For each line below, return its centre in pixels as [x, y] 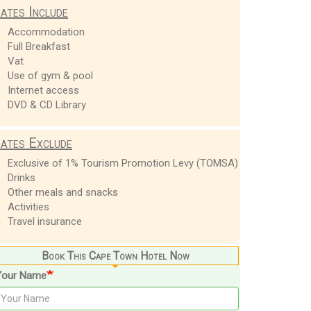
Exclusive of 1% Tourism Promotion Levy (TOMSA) [123, 163]
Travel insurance [44, 221]
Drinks [21, 177]
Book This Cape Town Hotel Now [115, 255]
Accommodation [46, 32]
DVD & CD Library [47, 104]
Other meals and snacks [62, 192]
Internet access [43, 90]
